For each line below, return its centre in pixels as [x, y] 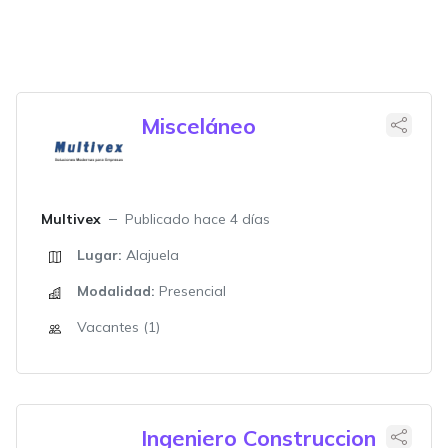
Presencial [190, 291]
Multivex [71, 219]
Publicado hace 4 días [197, 219]
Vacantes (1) [118, 327]
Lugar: [99, 255]
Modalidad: [116, 291]
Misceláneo [198, 125]
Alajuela [150, 255]
